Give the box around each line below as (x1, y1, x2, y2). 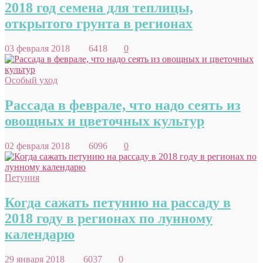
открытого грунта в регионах (5, 16, 193, 32)
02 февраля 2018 (5, 140, 84, 151)
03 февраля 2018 (5, 43, 84, 53)
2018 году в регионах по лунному (5, 210, 213, 226)
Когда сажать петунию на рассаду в (5, 194, 231, 210)
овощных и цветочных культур (5, 113, 204, 129)
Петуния (5, 172, 39, 183)
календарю (5, 226, 75, 242)
